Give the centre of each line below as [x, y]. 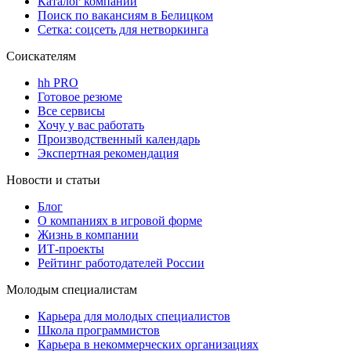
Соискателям [41, 56]
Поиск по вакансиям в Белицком [125, 15]
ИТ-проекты [71, 248]
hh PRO [58, 82]
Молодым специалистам [72, 289]
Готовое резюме [80, 96]
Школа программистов [99, 330]
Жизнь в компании [88, 234]
